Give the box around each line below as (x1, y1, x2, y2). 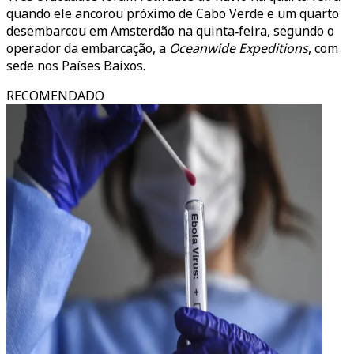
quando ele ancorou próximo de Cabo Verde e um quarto (6, 5, 339, 22)
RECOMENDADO (6, 87, 104, 104)
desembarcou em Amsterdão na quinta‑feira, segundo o (6, 22, 334, 40)
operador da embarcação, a (6, 40, 169, 57)
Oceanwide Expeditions (169, 40, 308, 57)
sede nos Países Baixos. (6, 57, 145, 74)
